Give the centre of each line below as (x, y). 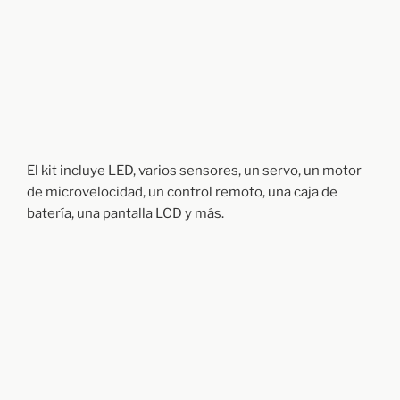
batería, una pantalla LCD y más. (125, 214)
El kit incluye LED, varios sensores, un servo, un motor (194, 171)
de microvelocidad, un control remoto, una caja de (182, 192)
